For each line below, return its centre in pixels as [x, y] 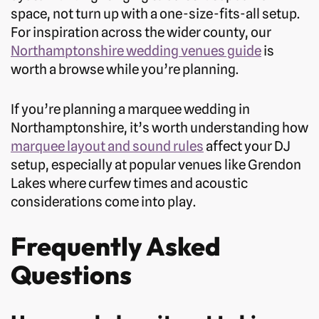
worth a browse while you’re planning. [125, 69]
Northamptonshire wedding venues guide [136, 51]
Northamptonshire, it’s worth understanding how [159, 128]
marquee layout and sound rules [107, 146]
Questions [71, 275]
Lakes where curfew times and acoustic [129, 183]
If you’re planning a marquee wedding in [130, 109]
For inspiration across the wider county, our [141, 32]
